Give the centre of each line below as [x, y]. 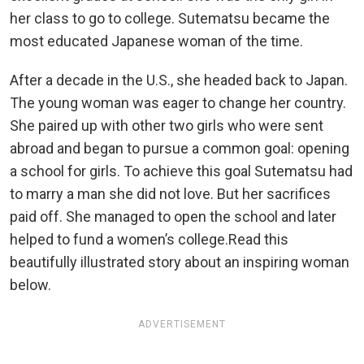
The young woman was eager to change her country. [178, 102]
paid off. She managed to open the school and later [173, 216]
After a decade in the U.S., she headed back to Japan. [179, 80]
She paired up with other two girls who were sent [167, 125]
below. [30, 284]
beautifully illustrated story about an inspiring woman [180, 262]
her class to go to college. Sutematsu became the [170, 18]
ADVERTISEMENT [182, 324]
